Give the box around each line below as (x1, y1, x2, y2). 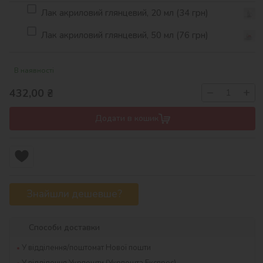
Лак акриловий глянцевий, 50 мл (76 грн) (41, 29, 208, 42)
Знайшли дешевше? (26, 187, 122, 201)
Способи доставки (29, 221, 100, 233)
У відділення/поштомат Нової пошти (22, 242, 151, 253)
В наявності (14, 65, 54, 75)
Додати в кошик (95, 112, 159, 124)
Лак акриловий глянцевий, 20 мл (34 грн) (41, 7, 208, 19)
